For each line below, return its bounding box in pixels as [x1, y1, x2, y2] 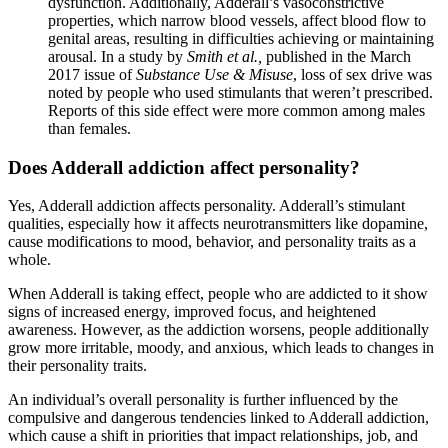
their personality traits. [8, 357, 151, 375]
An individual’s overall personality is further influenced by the [8, 391, 398, 409]
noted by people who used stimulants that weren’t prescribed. [48, 84, 433, 101]
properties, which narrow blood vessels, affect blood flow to [48, 12, 426, 29]
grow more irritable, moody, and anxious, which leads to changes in [8, 339, 434, 357]
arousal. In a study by [48, 48, 187, 65]
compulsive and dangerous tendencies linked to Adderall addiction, [8, 409, 429, 427]
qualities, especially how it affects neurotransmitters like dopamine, [8, 215, 428, 233]
